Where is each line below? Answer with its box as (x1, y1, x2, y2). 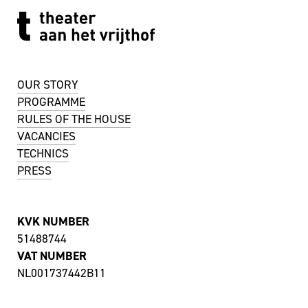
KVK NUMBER (17, 212, 89, 230)
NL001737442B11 (17, 264, 106, 281)
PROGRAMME (17, 93, 85, 111)
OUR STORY (17, 76, 78, 93)
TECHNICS (17, 145, 69, 162)
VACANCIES (17, 128, 76, 145)
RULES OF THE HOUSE (17, 111, 131, 128)
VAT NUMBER (17, 247, 87, 264)
